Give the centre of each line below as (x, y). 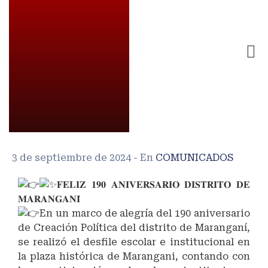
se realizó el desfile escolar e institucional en (134, 242)
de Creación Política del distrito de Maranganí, (134, 228)
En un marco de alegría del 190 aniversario (145, 213)
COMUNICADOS (194, 158)
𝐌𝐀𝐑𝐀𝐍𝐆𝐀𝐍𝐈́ (49, 199)
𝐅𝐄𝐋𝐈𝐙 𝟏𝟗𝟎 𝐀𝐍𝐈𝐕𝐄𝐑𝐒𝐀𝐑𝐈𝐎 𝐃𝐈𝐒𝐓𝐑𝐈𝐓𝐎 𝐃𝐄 (153, 185)
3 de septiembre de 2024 (73, 158)
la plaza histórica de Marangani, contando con (134, 256)
